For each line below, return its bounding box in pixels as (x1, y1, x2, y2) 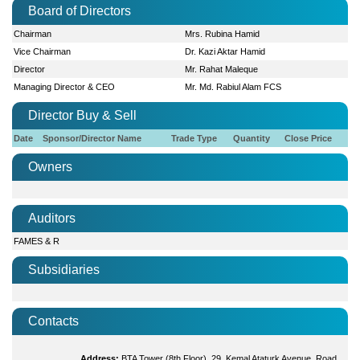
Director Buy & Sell (28, 108, 137, 122)
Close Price (284, 133, 333, 143)
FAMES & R (14, 235, 60, 246)
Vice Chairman (14, 46, 72, 56)
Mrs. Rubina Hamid (185, 28, 260, 39)
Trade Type (171, 133, 218, 143)
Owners (28, 159, 72, 174)
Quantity (233, 133, 271, 143)
